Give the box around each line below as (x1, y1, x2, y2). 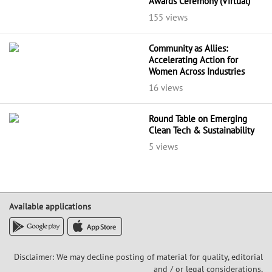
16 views (148, 82, 183, 94)
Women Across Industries (148, 66, 245, 78)
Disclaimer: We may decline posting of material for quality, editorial (14, 251, 263, 263)
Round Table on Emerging (148, 113, 247, 125)
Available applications (9, 201, 91, 212)
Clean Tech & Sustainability (148, 124, 254, 137)
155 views (148, 12, 188, 24)
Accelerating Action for (148, 54, 238, 66)
